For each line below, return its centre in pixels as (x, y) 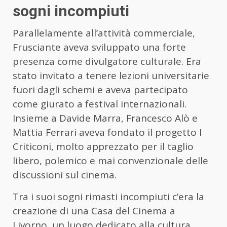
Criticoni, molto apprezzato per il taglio (103, 147)
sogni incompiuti (71, 11)
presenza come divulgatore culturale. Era (107, 62)
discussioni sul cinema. (65, 175)
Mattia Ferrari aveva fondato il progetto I (107, 133)
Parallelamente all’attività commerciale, (104, 33)
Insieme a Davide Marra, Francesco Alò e (105, 118)
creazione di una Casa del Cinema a (94, 211)
